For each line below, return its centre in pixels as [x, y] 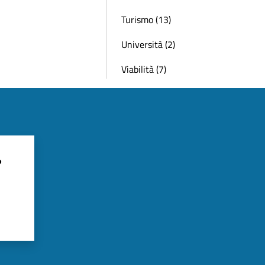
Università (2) [148, 44]
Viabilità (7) [144, 69]
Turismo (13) [146, 20]
